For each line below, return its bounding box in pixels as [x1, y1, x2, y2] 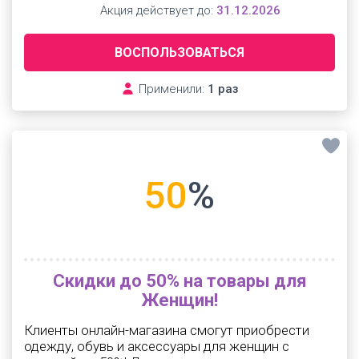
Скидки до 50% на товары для [52, 271, 307, 291]
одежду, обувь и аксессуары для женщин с [24, 338, 289, 354]
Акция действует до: [96, 3, 216, 18]
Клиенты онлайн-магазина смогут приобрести [24, 322, 309, 338]
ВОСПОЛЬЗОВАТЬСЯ [115, 45, 244, 60]
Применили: [135, 82, 208, 96]
